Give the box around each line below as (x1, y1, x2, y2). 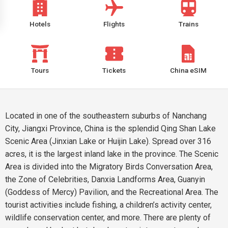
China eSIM (170, 66, 207, 74)
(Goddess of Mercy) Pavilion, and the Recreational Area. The (5, 187, 218, 197)
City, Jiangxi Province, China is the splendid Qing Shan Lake (5, 124, 216, 133)
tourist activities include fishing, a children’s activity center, (5, 200, 212, 210)
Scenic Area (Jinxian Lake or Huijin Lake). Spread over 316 (5, 136, 211, 146)
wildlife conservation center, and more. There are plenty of (5, 213, 211, 222)
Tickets (102, 66, 126, 74)
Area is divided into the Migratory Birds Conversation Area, (5, 162, 213, 172)
